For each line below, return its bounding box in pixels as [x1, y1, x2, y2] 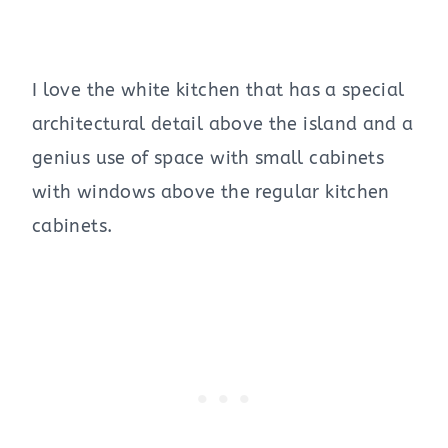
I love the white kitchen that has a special [32, 79, 405, 102]
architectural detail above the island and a [32, 113, 414, 136]
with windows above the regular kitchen [32, 181, 390, 204]
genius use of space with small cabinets [32, 147, 385, 170]
